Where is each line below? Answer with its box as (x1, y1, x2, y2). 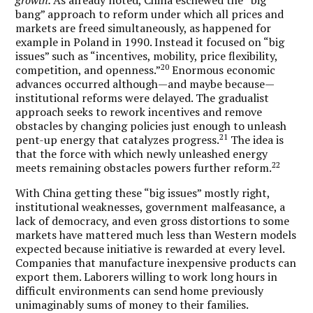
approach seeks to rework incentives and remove (15, 103, 263, 119)
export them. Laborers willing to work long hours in (15, 268, 278, 284)
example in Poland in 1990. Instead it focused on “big (15, 34, 285, 50)
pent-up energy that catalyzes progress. (15, 131, 220, 147)
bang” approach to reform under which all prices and (15, 6, 284, 22)
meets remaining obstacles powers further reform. (15, 159, 272, 175)
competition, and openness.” (15, 61, 161, 78)
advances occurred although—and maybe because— (15, 75, 275, 92)
